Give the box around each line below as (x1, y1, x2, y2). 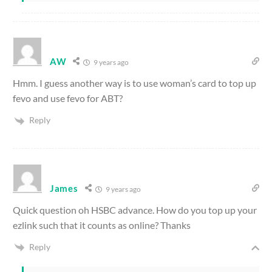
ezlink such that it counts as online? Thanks (13, 219, 191, 231)
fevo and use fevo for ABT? (13, 92, 123, 104)
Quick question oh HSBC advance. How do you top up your (13, 203, 257, 216)
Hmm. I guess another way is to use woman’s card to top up (13, 77, 256, 89)
